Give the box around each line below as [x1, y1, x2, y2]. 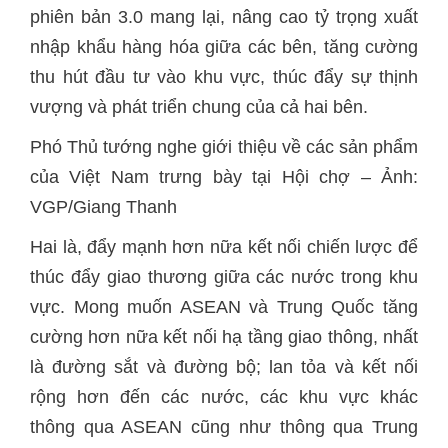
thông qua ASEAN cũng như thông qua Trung [30, 417, 418, 437]
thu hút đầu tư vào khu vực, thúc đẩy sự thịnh [30, 67, 418, 87]
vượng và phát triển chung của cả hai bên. [30, 97, 368, 117]
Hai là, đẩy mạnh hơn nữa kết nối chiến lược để [30, 237, 418, 257]
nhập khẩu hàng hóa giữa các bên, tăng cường [30, 37, 418, 57]
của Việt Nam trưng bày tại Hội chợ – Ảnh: [30, 167, 418, 187]
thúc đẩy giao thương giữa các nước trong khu [30, 267, 418, 287]
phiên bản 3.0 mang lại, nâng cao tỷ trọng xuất [30, 7, 418, 27]
